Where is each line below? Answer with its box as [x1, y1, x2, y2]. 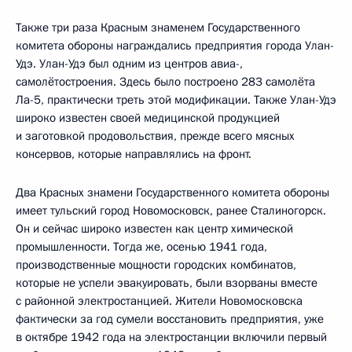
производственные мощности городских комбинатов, [16, 256, 296, 273]
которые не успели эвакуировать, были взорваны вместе [16, 274, 317, 291]
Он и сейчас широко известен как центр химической [16, 220, 293, 236]
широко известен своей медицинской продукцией [16, 109, 280, 126]
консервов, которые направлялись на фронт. [16, 145, 251, 162]
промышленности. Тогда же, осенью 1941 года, [16, 238, 267, 255]
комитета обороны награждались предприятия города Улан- [16, 37, 334, 53]
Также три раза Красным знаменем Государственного [16, 19, 300, 35]
